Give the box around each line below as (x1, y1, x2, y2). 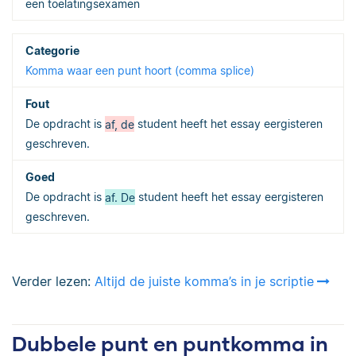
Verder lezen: (12, 273, 95, 290)
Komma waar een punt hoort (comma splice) (25, 64, 254, 78)
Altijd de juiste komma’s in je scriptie (95, 273, 314, 290)
